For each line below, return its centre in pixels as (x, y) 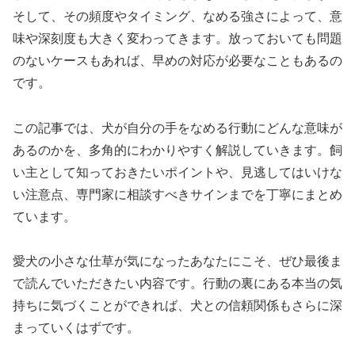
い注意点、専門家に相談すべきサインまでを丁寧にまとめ (177, 194)
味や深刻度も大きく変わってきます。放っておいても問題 (177, 38)
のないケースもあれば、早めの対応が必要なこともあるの (177, 60)
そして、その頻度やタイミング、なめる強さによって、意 (177, 16)
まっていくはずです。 (76, 328)
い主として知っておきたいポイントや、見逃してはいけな (177, 172)
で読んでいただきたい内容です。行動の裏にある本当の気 (177, 284)
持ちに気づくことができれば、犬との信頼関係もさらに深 (177, 306)
